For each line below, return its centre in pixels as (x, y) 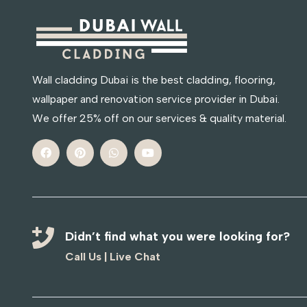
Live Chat (135, 257)
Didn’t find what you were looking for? (177, 237)
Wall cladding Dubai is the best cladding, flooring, (154, 80)
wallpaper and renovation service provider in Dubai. (156, 99)
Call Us (83, 257)
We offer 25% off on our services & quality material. (159, 119)
